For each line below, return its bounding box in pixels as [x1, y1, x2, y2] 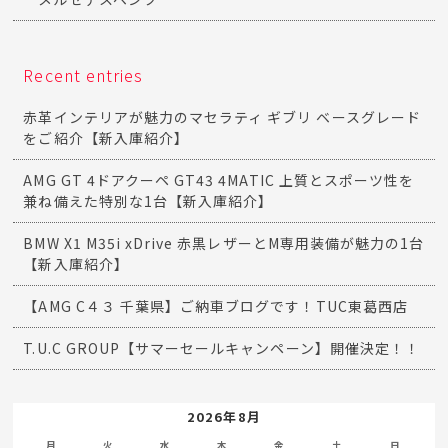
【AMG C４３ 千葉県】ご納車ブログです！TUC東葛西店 [23, 296, 408, 317]
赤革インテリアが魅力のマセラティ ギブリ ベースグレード [23, 107, 421, 128]
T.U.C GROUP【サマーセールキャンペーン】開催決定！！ [23, 338, 420, 359]
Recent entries [23, 63, 144, 88]
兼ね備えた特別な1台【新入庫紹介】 [23, 191, 274, 212]
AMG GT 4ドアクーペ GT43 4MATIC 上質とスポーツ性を [23, 170, 415, 191]
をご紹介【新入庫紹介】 [23, 128, 189, 149]
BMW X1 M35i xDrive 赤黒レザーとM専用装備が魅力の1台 [23, 233, 425, 254]
